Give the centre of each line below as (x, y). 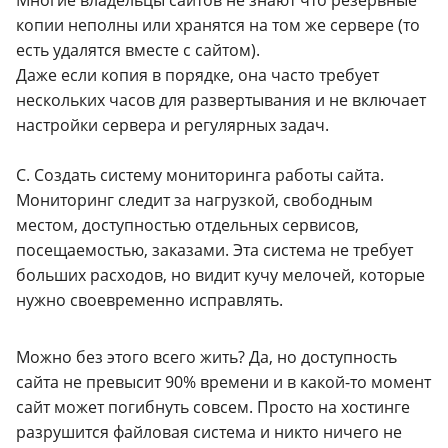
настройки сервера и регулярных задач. (172, 125)
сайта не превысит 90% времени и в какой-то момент (223, 382)
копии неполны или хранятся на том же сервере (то (218, 25)
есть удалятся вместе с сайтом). (138, 50)
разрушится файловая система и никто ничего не (209, 432)
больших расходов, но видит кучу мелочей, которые (220, 275)
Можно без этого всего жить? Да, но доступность (206, 357)
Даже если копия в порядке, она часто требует (197, 75)
